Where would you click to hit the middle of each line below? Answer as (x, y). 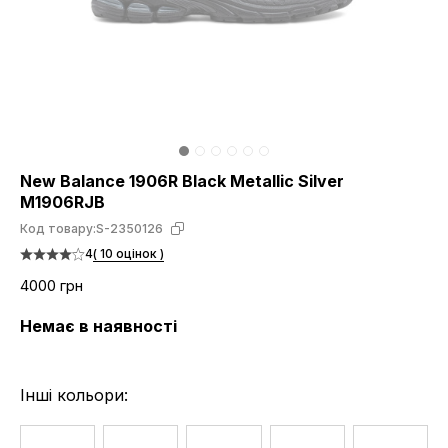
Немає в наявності (98, 326)
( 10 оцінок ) (128, 253)
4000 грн (51, 285)
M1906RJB (62, 202)
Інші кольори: (74, 395)
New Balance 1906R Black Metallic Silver (182, 181)
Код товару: (58, 228)
